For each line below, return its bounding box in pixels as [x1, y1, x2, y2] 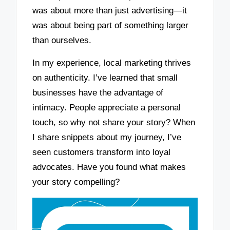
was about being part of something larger [32, 20, 189, 30]
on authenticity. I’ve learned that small [32, 73, 178, 83]
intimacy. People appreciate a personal [32, 103, 181, 113]
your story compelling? [32, 177, 120, 187]
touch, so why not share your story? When [32, 118, 196, 128]
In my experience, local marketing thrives [32, 58, 191, 68]
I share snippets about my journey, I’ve [32, 132, 182, 143]
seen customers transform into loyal [32, 147, 171, 158]
